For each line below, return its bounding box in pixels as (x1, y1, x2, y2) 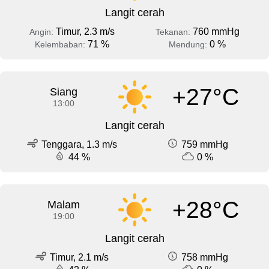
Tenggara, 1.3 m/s (41, 139, 117, 150)
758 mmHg (181, 252, 228, 263)
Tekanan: (155, 27, 193, 37)
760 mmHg (192, 26, 240, 37)
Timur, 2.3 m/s (55, 26, 115, 37)
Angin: (29, 27, 56, 37)
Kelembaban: (34, 40, 88, 50)
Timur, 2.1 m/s (50, 252, 109, 263)
